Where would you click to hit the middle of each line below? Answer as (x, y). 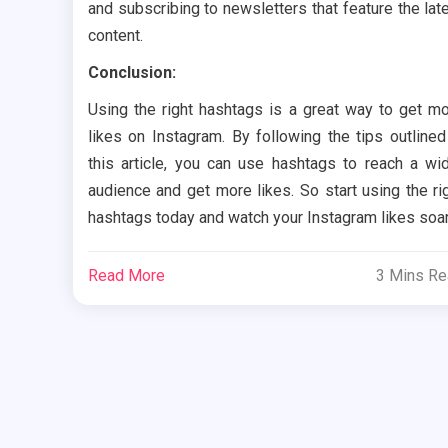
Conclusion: (131, 72)
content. (115, 35)
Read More (126, 275)
